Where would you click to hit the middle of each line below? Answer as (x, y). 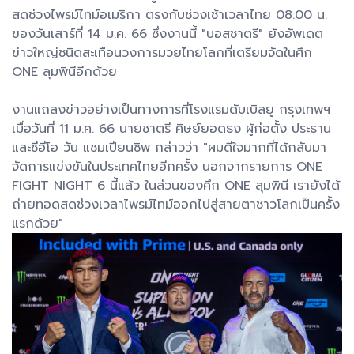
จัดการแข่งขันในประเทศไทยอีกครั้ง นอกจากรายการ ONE (167, 167)
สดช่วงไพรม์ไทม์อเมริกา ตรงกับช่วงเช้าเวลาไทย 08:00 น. (169, 15)
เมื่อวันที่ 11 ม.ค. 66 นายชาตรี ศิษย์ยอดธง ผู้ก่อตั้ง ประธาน (171, 129)
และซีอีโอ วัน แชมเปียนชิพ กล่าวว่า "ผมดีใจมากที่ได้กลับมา (169, 148)
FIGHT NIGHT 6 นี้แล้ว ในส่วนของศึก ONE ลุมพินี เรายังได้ (176, 186)
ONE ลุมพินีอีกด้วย (64, 72)
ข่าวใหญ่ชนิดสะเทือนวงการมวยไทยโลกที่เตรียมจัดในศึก (162, 53)
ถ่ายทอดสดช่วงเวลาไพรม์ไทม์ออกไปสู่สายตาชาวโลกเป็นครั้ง (176, 205)
